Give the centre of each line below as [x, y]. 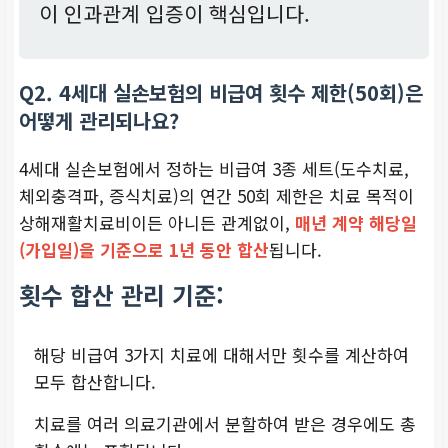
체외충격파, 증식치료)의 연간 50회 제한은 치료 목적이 [216, 195]
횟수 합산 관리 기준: [121, 294]
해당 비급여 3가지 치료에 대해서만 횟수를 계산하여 [221, 354]
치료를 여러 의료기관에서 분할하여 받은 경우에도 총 [225, 423]
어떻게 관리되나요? [99, 120]
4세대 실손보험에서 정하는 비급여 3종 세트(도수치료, [214, 168]
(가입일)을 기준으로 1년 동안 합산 [144, 249]
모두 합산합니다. [95, 381]
